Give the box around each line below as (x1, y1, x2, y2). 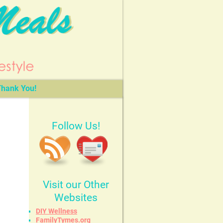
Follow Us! (51, 119, 100, 132)
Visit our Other (42, 178, 109, 191)
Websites (54, 191, 98, 204)
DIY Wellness (36, 207, 77, 215)
